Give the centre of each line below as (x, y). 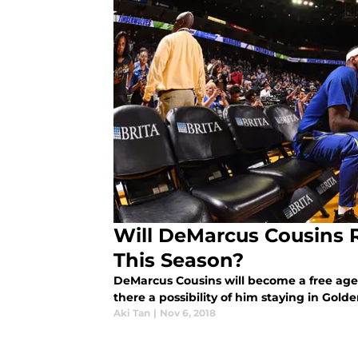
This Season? (179, 261)
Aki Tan (132, 313)
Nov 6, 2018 (188, 313)
